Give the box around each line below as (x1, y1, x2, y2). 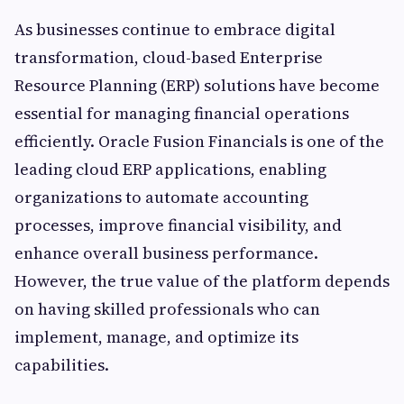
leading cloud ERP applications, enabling (14, 158, 326, 181)
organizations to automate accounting (14, 186, 308, 209)
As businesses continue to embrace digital (14, 18, 335, 41)
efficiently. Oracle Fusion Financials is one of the (14, 130, 384, 153)
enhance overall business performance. (14, 242, 318, 265)
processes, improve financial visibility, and (14, 214, 342, 237)
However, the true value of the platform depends (14, 270, 390, 293)
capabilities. (14, 353, 109, 377)
